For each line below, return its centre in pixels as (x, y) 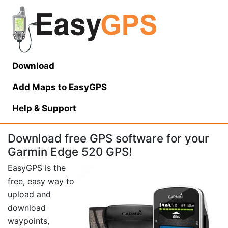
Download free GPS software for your (108, 138)
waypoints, (28, 221)
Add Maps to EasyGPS (60, 87)
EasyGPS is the (37, 168)
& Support (54, 108)
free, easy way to (41, 181)
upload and (29, 195)
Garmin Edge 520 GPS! (70, 151)
